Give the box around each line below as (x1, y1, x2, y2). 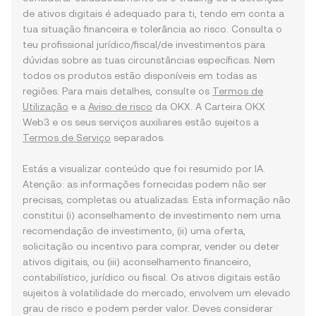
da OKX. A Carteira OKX (152, 101, 265, 112)
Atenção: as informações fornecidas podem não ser (23, 178, 267, 190)
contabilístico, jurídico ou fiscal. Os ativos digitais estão (23, 272, 281, 283)
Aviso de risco (88, 101, 152, 112)
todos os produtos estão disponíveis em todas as (23, 70, 257, 81)
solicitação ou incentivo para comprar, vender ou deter (23, 241, 279, 252)
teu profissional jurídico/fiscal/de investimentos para (23, 39, 265, 50)
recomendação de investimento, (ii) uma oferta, (23, 225, 245, 236)
